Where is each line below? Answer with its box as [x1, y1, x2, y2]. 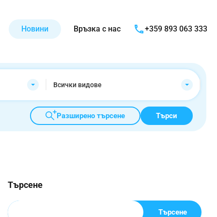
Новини [21, 24, 48, 33]
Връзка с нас [74, 24, 121, 33]
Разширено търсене [57, 111, 125, 120]
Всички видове [53, 80, 102, 89]
